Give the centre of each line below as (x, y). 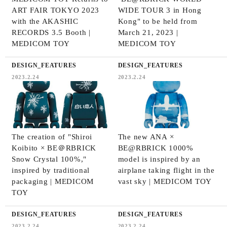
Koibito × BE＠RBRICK (54, 148)
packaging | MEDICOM (53, 181)
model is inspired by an (159, 159)
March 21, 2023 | (148, 32)
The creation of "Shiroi (52, 137)
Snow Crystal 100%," (49, 159)
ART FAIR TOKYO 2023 (55, 10)
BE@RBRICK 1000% (156, 148)
